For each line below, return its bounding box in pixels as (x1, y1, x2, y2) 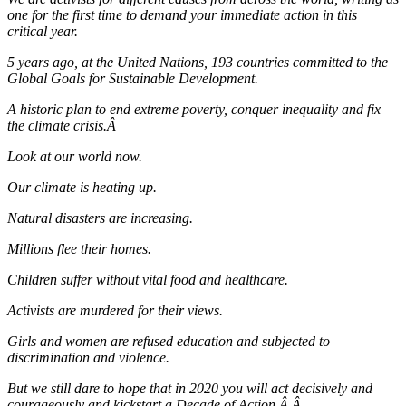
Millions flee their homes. (7, 240, 151, 256)
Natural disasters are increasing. (7, 209, 193, 226)
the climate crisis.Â (7, 117, 120, 133)
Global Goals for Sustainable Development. (7, 70, 258, 86)
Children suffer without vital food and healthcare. (7, 271, 288, 287)
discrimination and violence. (7, 349, 169, 365)
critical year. (7, 23, 78, 39)
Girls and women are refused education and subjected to (7, 333, 330, 349)
